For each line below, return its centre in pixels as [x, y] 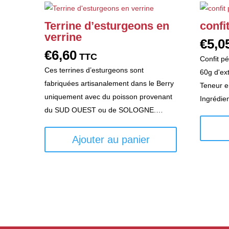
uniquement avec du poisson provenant [108, 96]
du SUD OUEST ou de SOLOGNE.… [104, 110]
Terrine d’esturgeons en [107, 26]
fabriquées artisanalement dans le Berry [109, 83]
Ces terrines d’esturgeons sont [94, 70]
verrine [63, 37]
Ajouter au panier [111, 139]
